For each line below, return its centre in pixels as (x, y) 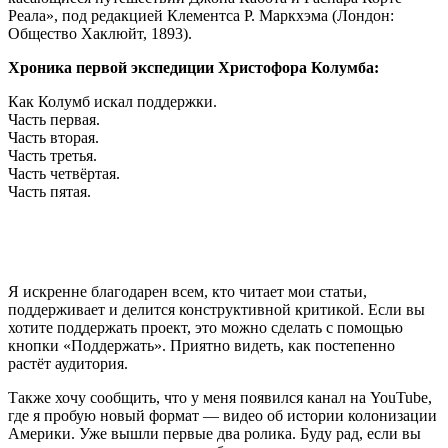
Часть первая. (54, 120)
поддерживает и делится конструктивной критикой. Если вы (216, 310)
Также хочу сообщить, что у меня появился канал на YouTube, (220, 398)
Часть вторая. (53, 138)
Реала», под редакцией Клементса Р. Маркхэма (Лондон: (201, 16)
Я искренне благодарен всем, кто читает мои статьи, (187, 292)
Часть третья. (52, 156)
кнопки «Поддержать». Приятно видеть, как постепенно (201, 346)
